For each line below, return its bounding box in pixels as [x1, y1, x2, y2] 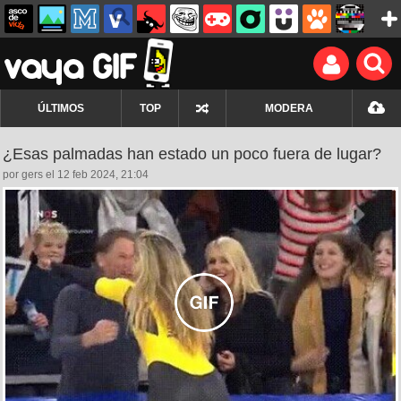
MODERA [265, 102, 313, 115]
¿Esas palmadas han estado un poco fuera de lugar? [3, 145, 381, 163]
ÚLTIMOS [38, 102, 84, 115]
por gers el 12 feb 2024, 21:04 [3, 168, 149, 181]
